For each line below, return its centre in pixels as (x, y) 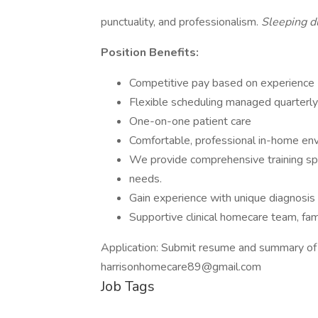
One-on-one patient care (190, 121)
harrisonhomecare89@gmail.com (181, 267)
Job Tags (128, 286)
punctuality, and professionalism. (181, 22)
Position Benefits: (150, 53)
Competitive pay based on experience (222, 83)
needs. (146, 179)
